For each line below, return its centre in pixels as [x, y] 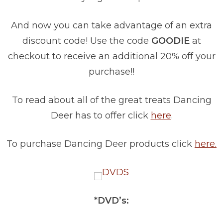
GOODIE [171, 41]
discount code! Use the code [87, 41]
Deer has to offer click [101, 116]
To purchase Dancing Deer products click [101, 144]
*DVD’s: [111, 201]
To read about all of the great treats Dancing [111, 100]
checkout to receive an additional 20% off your [111, 56]
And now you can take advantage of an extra [111, 26]
